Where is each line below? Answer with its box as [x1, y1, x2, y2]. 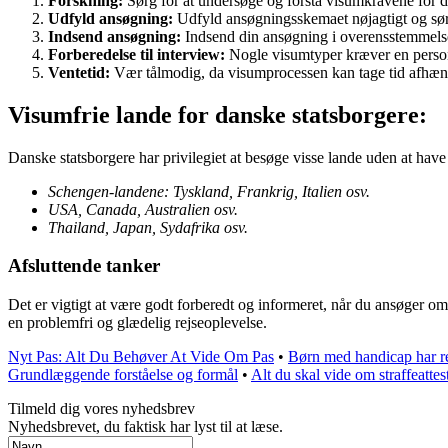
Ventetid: [48, 63, 110, 81]
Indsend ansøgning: [48, 27, 181, 45]
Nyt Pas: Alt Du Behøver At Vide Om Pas [8, 348, 274, 366]
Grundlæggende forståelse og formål [8, 366, 238, 384]
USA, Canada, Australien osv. [48, 200, 238, 218]
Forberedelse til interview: [48, 45, 225, 63]
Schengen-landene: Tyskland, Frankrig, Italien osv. [48, 182, 370, 200]
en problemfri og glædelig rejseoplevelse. [8, 314, 267, 332]
